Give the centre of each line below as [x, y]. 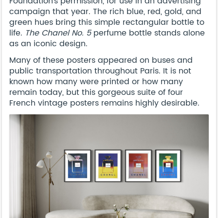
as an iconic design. [48, 44]
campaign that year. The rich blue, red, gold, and [105, 11]
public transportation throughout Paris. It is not [100, 71]
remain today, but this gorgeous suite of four [96, 92]
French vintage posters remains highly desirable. [104, 103]
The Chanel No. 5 [58, 33]
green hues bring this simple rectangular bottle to [107, 22]
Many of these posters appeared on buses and [101, 60]
